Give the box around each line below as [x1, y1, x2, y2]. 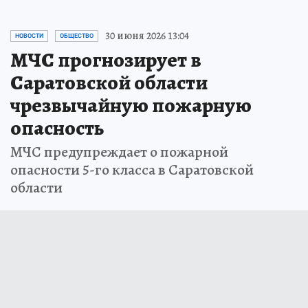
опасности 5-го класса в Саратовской [10, 159, 254, 181]
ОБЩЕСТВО [60, 32, 93, 40]
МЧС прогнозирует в [10, 46, 201, 74]
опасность [10, 114, 104, 142]
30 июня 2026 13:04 [105, 28, 189, 44]
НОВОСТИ [15, 32, 43, 40]
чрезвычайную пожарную [10, 91, 252, 120]
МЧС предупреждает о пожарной [10, 142, 228, 163]
